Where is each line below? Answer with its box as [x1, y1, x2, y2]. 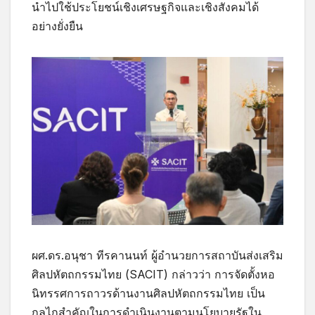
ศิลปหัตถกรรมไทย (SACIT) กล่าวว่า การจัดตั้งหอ [32, 266, 275, 281]
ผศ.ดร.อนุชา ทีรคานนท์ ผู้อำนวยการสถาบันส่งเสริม [32, 247, 283, 262]
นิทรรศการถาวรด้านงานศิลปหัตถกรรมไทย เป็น [32, 285, 265, 300]
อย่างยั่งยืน [32, 18, 83, 33]
